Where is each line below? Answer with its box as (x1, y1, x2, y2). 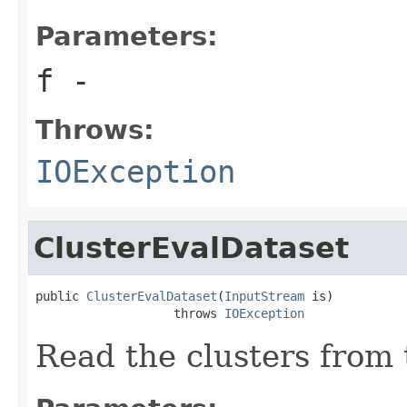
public (35, 288, 86, 303)
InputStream (224, 288, 304, 303)
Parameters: (35, 20, 218, 52)
